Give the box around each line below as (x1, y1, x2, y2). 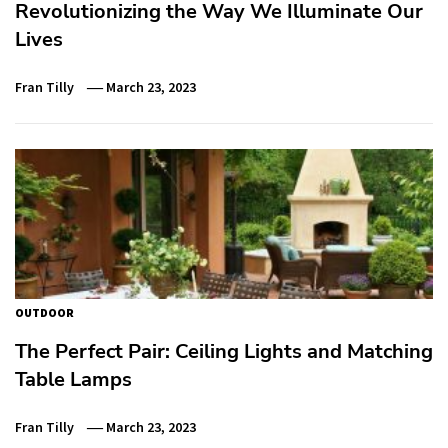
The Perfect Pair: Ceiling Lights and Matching (15, 338, 433, 365)
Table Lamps (15, 366, 132, 393)
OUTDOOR (15, 305, 74, 320)
